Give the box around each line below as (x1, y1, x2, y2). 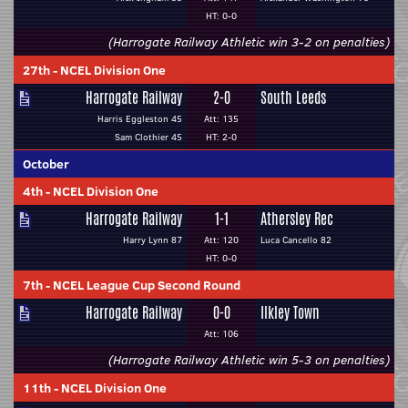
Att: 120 (204, 233, 239, 247)
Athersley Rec (260, 209, 333, 229)
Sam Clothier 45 (115, 130, 182, 144)
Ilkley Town (260, 302, 320, 323)
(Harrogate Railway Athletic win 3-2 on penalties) (108, 33, 390, 51)
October (23, 155, 69, 173)
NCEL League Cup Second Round (53, 276, 240, 294)
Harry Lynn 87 (123, 233, 182, 247)
